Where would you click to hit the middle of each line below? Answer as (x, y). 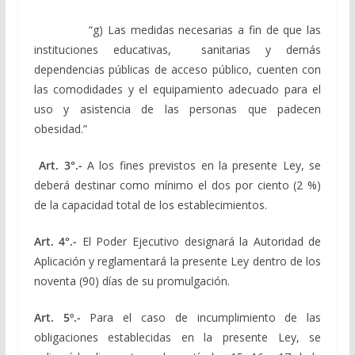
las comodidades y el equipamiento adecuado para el (177, 89)
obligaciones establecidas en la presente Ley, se (177, 337)
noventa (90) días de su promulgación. (132, 281)
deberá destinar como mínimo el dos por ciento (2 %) (177, 185)
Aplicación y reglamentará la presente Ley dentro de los (177, 261)
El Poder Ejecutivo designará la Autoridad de (199, 241)
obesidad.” (60, 128)
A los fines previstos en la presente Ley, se (202, 165)
